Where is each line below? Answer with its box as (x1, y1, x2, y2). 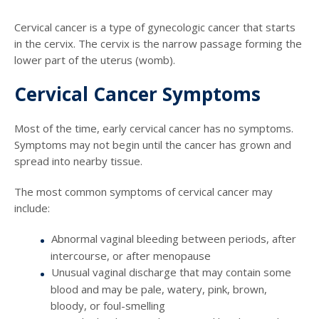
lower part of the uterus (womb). (14, 53, 175, 68)
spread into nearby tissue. (14, 154, 142, 169)
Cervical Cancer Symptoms (14, 81, 261, 108)
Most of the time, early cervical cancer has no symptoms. (14, 121, 293, 136)
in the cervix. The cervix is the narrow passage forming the (14, 36, 302, 51)
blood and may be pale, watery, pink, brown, (51, 282, 267, 297)
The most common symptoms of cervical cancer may (14, 184, 273, 199)
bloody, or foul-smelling (51, 298, 165, 313)
